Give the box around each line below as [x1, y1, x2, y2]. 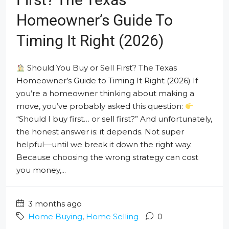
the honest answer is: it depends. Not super [16, 127, 184, 136]
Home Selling [86, 212, 139, 221]
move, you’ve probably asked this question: [16, 101, 185, 111]
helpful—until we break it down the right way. [16, 140, 192, 149]
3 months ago [26, 199, 82, 209]
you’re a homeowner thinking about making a [16, 88, 194, 98]
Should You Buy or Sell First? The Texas [25, 63, 177, 73]
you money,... [16, 165, 66, 175]
